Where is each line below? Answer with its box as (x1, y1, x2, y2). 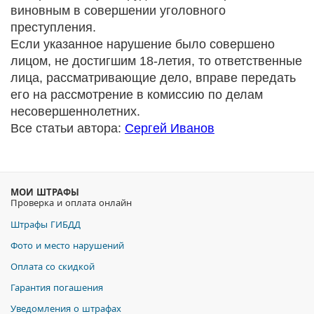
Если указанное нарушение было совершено (11, 37, 275, 51)
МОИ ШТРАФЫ (11, 185, 79, 198)
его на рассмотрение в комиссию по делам (11, 88, 263, 102)
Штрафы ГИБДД (11, 217, 81, 231)
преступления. (11, 20, 96, 34)
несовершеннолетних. (11, 104, 140, 118)
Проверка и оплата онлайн (11, 196, 132, 209)
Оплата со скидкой (11, 259, 95, 273)
